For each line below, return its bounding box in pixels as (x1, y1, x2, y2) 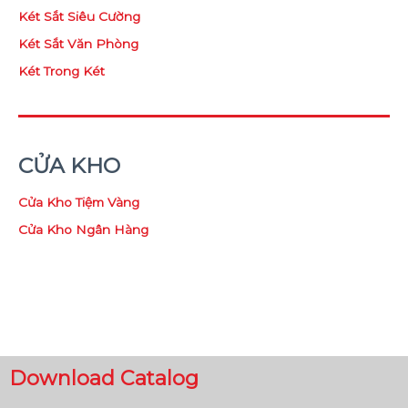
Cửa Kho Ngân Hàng (18, 222, 148, 238)
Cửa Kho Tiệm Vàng (18, 195, 139, 210)
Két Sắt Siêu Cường (18, 8, 140, 24)
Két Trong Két (18, 64, 105, 79)
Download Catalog (9, 365, 199, 392)
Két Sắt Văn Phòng (18, 36, 138, 51)
